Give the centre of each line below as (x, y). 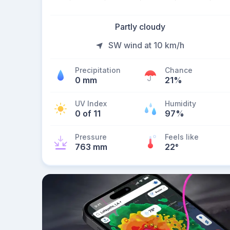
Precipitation (98, 70)
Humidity (180, 103)
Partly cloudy (140, 27)
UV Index (91, 103)
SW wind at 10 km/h (146, 45)
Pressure (91, 137)
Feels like (182, 137)
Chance (179, 70)
